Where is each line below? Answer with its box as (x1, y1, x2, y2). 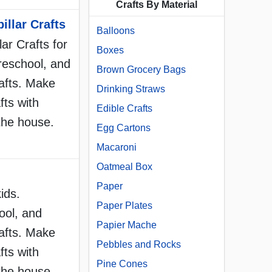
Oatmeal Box (97, 161, 152, 172)
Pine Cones (97, 259, 148, 270)
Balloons (97, 25, 135, 36)
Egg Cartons (97, 123, 151, 134)
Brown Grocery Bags (97, 64, 186, 75)
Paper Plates (97, 200, 152, 211)
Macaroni (97, 142, 137, 153)
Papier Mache (97, 220, 157, 231)
